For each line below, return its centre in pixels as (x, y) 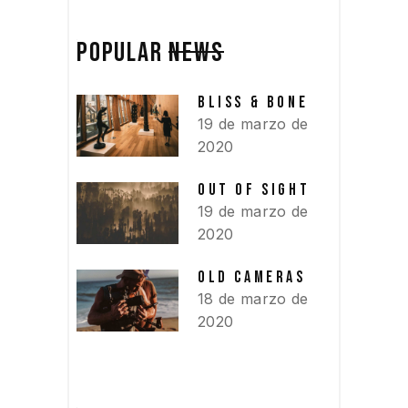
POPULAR (123, 52)
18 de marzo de (253, 298)
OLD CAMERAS (252, 277)
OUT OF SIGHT (254, 189)
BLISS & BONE (253, 102)
